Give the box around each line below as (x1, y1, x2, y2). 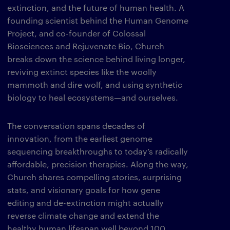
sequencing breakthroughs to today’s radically (7, 146, 188, 157)
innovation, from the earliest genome (7, 133, 152, 144)
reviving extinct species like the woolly (7, 66, 157, 77)
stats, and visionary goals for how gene (7, 184, 160, 195)
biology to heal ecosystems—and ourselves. (7, 92, 178, 103)
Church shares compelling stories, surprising (7, 171, 182, 182)
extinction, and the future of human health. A (7, 2, 184, 13)
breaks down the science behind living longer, (7, 53, 185, 64)
